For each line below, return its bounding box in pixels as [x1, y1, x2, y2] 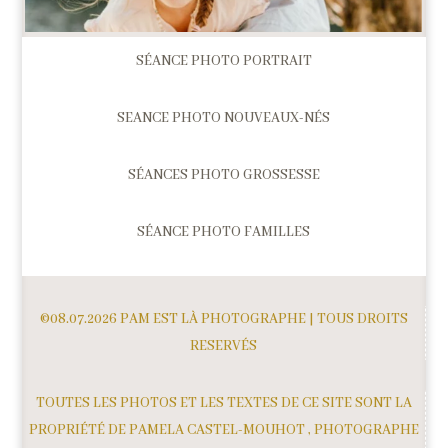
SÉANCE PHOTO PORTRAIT [135, 51, 312, 70]
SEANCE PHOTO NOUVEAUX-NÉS [117, 108, 330, 127]
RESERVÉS [190, 336, 257, 355]
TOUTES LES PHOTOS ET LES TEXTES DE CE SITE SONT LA [35, 393, 412, 412]
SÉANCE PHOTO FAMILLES [137, 222, 310, 241]
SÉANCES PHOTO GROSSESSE [127, 165, 320, 184]
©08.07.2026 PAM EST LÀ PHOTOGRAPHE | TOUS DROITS [39, 309, 408, 328]
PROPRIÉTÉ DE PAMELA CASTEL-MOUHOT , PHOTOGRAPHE [28, 420, 419, 439]
